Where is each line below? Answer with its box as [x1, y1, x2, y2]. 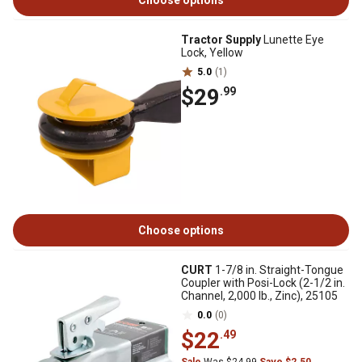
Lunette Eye [261, 33, 324, 46]
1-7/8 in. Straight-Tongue [213, 263, 343, 276]
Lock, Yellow [181, 46, 243, 59]
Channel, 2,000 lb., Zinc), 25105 [181, 289, 338, 302]
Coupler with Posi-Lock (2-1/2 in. [181, 276, 345, 289]
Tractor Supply [181, 33, 261, 46]
